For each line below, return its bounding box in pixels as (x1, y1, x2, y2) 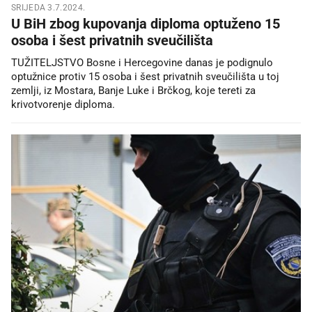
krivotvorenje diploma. (11, 98, 115, 111)
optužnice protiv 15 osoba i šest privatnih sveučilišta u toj (11, 70, 279, 84)
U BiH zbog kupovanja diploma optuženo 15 (11, 15, 280, 33)
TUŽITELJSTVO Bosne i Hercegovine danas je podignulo (11, 56, 273, 70)
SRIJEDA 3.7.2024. (11, 3, 86, 13)
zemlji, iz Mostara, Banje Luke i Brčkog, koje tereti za (11, 84, 256, 97)
